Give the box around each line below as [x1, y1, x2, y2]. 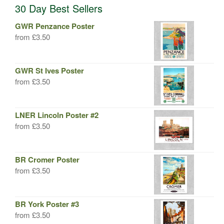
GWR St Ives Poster [15, 65, 84, 76]
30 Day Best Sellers [15, 1, 102, 15]
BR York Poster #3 [15, 198, 79, 209]
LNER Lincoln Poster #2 [15, 109, 98, 120]
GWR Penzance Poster [15, 20, 94, 31]
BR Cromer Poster [15, 154, 79, 165]
